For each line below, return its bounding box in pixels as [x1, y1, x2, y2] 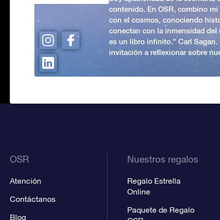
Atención [10, 176, 41, 185]
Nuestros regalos [127, 153, 198, 165]
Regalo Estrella [127, 176, 181, 185]
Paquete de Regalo [127, 205, 194, 214]
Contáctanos [10, 194, 55, 203]
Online [127, 187, 150, 196]
